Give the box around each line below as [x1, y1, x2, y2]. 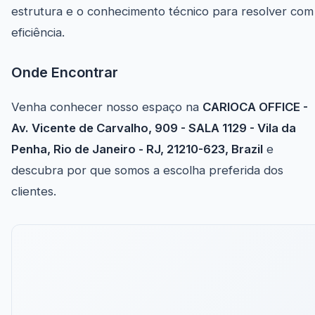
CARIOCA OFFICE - [202, 100, 308, 115]
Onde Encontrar [11, 64, 118, 82]
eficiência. [11, 25, 65, 40]
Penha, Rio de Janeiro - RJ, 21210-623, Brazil [11, 142, 263, 157]
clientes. [11, 184, 56, 199]
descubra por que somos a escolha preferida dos [11, 163, 283, 178]
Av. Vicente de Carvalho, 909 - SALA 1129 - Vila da [11, 121, 296, 136]
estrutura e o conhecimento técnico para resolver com [11, 4, 314, 19]
